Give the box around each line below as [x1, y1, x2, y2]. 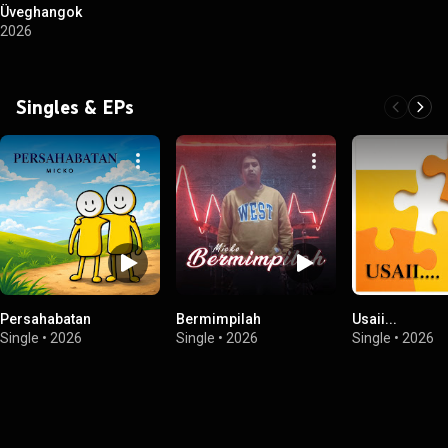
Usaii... [352, 311, 397, 327]
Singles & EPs [16, 95, 134, 119]
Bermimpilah [176, 311, 261, 327]
